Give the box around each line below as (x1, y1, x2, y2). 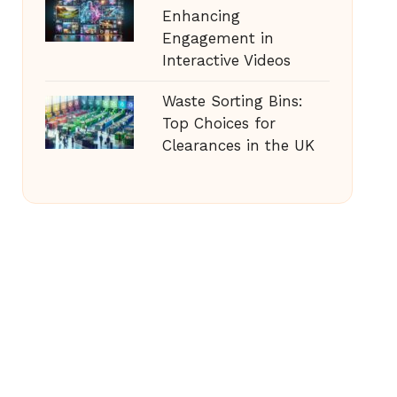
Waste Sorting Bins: (161, 92, 303, 110)
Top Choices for (161, 114, 276, 132)
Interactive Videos (161, 51, 291, 69)
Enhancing (161, 7, 240, 25)
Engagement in (161, 29, 274, 47)
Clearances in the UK (161, 136, 315, 154)
